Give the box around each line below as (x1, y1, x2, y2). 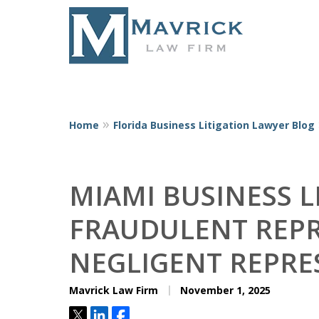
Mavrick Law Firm (69, 283, 158, 297)
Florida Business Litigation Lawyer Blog (113, 117, 315, 132)
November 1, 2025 (177, 283, 271, 297)
